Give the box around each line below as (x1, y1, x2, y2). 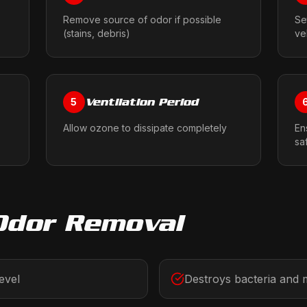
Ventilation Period (84, 95, 198, 108)
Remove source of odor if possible (62, 14, 221, 25)
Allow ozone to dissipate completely (62, 122, 227, 134)
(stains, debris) (62, 27, 130, 39)
